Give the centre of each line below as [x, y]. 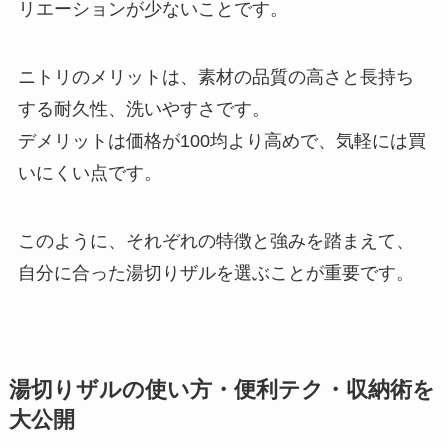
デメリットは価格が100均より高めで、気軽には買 [221, 141]
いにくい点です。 [89, 173]
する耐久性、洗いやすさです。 [143, 109]
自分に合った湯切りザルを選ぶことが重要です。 [215, 272]
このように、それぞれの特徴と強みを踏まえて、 [215, 240]
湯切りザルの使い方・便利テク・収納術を [221, 389]
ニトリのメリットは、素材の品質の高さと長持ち [215, 77]
